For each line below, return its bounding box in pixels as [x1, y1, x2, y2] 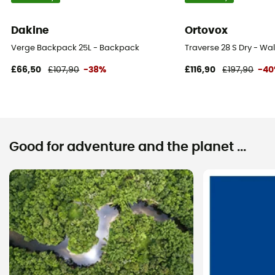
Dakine [11, 25, 49, 36]
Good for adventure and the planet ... [9, 140, 246, 153]
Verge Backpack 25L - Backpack [11, 44, 140, 52]
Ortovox [185, 25, 228, 36]
